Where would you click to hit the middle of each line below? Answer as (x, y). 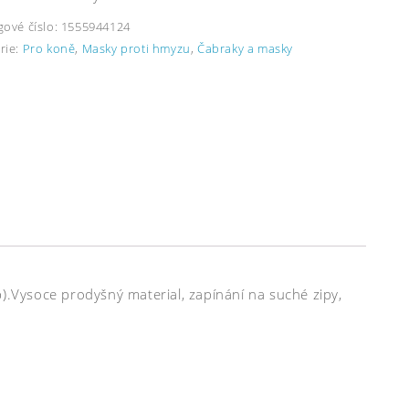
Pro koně (49, 49)
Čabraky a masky (246, 49)
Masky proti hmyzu (136, 49)
